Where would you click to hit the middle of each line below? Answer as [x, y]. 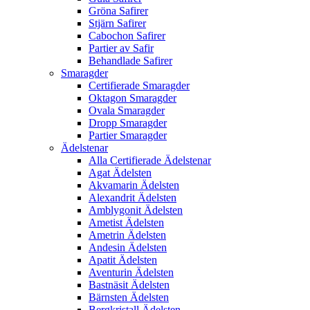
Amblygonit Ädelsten [136, 210]
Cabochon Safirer [127, 36]
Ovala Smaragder [127, 111]
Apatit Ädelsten [123, 260]
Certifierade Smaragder [139, 86]
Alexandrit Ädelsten [133, 198]
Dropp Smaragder [128, 123]
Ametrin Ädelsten [127, 235]
